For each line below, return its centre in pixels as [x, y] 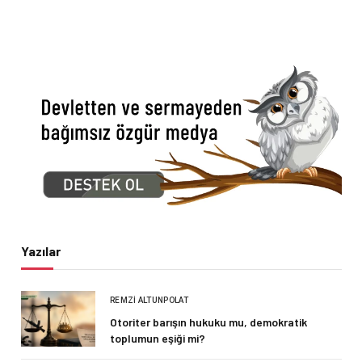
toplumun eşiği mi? [158, 339]
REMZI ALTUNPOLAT [149, 301]
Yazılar [41, 251]
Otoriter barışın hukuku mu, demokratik [208, 322]
